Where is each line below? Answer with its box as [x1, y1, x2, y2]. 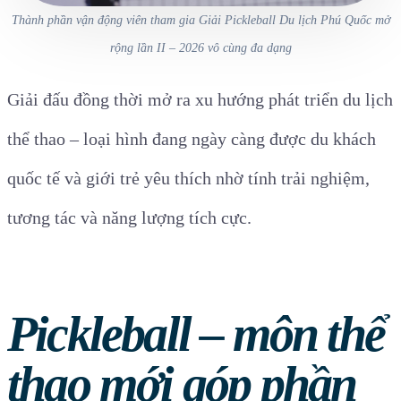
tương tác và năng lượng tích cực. [7, 208, 252, 227]
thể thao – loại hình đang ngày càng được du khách [7, 129, 376, 149]
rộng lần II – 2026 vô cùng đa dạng [109, 40, 292, 55]
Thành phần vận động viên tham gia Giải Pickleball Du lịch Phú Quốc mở [11, 13, 390, 27]
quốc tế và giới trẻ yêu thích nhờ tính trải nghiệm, [7, 168, 370, 188]
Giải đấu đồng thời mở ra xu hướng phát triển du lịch [7, 90, 393, 109]
